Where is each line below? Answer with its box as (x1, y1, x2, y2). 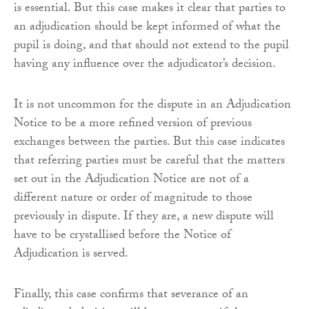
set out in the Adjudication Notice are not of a (14, 169, 249, 191)
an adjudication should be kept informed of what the (14, 17, 281, 39)
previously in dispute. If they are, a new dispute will (14, 206, 274, 228)
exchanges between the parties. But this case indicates (14, 132, 285, 154)
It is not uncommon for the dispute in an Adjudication (14, 94, 291, 117)
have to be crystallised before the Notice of (14, 225, 231, 247)
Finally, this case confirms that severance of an (14, 284, 248, 306)
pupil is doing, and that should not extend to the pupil (14, 35, 289, 57)
